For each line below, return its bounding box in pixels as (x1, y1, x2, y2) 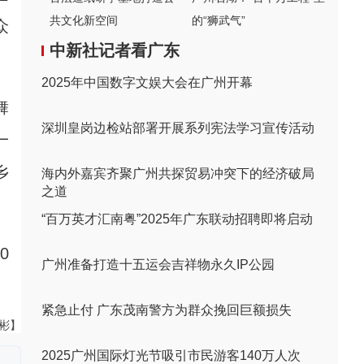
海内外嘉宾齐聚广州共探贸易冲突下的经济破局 (41, 167, 314, 180)
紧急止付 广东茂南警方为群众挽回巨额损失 (41, 303, 292, 317)
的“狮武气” (192, 14, 245, 27)
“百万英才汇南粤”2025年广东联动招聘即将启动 (41, 212, 313, 226)
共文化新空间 (50, 14, 118, 27)
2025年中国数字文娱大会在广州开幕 (41, 76, 253, 89)
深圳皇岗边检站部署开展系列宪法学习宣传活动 (41, 121, 314, 135)
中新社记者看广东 (50, 41, 180, 59)
